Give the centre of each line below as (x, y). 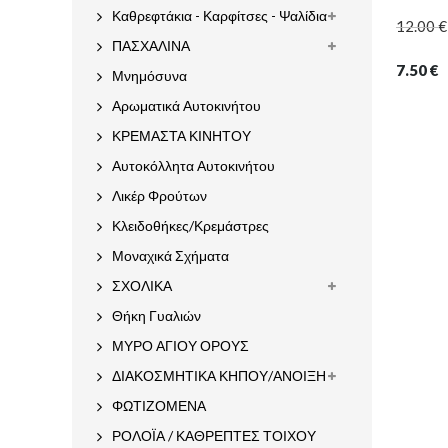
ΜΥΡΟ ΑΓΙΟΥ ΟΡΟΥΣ (180, 346)
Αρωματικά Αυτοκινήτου (186, 106)
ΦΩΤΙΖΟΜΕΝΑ (159, 406)
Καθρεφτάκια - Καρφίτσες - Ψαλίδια (219, 16)
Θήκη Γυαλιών (156, 316)
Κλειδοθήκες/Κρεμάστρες (190, 226)
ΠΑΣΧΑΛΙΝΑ (151, 46)
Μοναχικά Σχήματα (170, 256)
